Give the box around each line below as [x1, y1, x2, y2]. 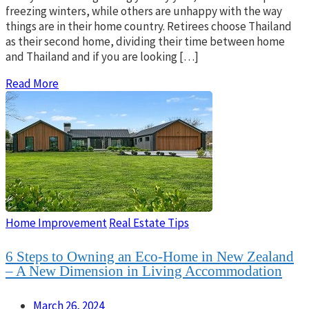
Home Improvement [6, 215, 107, 231]
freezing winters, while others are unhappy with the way [6, 3, 282, 19]
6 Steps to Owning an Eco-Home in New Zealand [6, 248, 294, 266]
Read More [6, 76, 59, 92]
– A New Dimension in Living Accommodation [6, 263, 282, 280]
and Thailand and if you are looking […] [6, 49, 199, 65]
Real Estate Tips [109, 215, 189, 231]
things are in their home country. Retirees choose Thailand [6, 19, 292, 34]
